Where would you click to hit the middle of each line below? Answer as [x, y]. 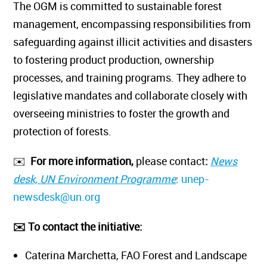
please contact [179, 161]
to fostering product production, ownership [122, 60]
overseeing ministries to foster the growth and [130, 113]
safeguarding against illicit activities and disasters [141, 42]
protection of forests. [71, 131]
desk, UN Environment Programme [103, 179]
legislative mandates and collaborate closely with [139, 95]
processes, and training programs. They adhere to [138, 77]
